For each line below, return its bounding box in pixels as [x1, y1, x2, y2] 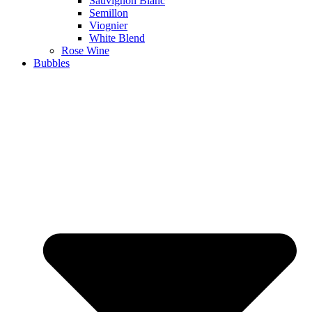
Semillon [89, 6, 128, 19]
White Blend [89, 31, 145, 44]
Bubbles [33, 56, 70, 69]
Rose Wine [61, 44, 109, 56]
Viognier [89, 19, 127, 31]
